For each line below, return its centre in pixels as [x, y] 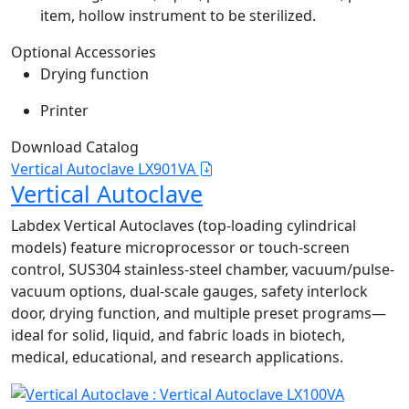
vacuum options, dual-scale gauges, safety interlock [189, 291]
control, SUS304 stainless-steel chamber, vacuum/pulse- [203, 269]
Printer [64, 110]
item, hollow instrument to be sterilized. [178, 15]
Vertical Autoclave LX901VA [105, 168]
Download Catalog [75, 147]
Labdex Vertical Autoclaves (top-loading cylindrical [184, 225]
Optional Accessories [84, 52]
